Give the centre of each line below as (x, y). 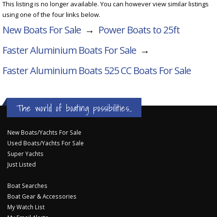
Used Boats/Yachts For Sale (46, 143)
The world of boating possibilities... (74, 108)
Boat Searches (27, 185)
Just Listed (22, 164)
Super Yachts (25, 153)
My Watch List (26, 207)
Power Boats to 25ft (139, 30)
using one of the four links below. (51, 14)
